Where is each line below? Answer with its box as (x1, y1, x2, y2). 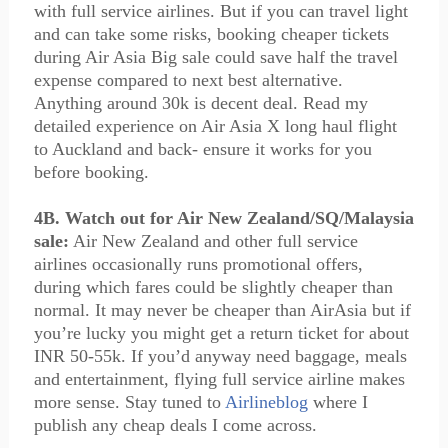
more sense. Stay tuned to (33, 392, 225, 412)
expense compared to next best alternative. (33, 70, 343, 90)
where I (312, 392, 368, 412)
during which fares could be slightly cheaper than (33, 277, 393, 297)
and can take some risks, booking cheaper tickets (33, 24, 389, 44)
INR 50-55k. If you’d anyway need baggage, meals (33, 346, 407, 366)
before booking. (33, 162, 149, 182)
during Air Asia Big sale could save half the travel (33, 47, 398, 67)
